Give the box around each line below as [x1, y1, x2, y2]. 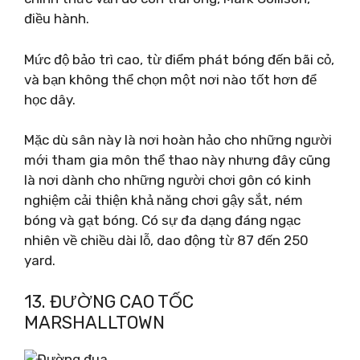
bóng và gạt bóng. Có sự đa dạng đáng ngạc [24, 212, 301, 228]
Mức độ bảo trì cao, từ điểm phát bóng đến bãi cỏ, [24, 51, 334, 67]
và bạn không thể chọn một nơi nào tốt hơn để [24, 71, 317, 88]
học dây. [24, 91, 76, 108]
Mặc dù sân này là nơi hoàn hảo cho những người [24, 132, 332, 148]
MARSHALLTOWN [24, 311, 165, 333]
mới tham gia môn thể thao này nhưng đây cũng [24, 152, 330, 168]
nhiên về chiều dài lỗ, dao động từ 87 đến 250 [24, 232, 309, 248]
